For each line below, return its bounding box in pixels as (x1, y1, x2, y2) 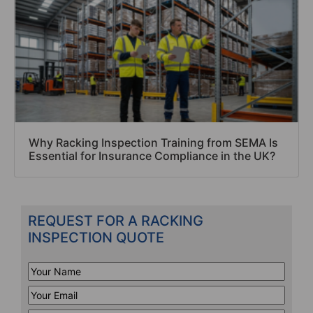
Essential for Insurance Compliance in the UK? (29, 148, 275, 163)
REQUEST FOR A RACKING (28, 212, 203, 229)
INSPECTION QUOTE (28, 228, 164, 246)
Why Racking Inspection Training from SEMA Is (29, 135, 278, 150)
